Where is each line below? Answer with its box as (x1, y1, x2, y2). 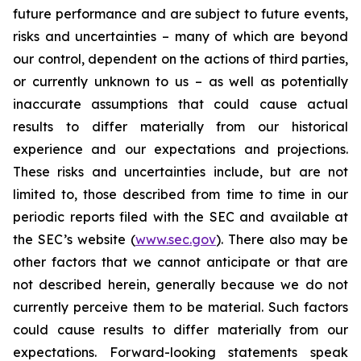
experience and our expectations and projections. (13, 141, 348, 157)
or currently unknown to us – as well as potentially (13, 73, 348, 89)
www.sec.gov (135, 231, 216, 247)
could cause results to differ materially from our (13, 322, 348, 338)
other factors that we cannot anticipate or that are (13, 254, 348, 270)
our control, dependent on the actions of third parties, (13, 51, 348, 67)
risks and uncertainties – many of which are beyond (13, 28, 348, 44)
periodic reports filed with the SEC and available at (13, 209, 348, 225)
